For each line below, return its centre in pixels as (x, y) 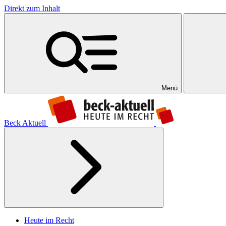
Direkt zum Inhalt (32, 8)
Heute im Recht (49, 220)
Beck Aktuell (25, 123)
